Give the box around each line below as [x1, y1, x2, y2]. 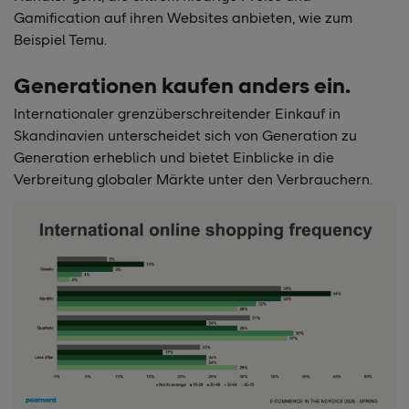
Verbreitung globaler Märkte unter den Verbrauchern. [14, 170, 372, 188]
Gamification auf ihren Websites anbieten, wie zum [14, 8, 352, 26]
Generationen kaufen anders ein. [14, 71, 351, 99]
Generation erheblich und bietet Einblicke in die [14, 148, 334, 166]
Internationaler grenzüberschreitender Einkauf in [14, 104, 341, 122]
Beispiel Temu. [14, 30, 107, 48]
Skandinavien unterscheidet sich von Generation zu [14, 126, 357, 144]
